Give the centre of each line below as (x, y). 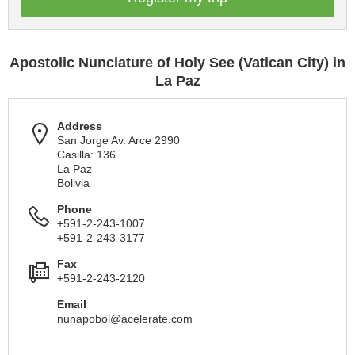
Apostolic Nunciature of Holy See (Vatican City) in (177, 63)
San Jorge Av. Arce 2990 (118, 140)
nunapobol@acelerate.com (125, 319)
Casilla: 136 (86, 155)
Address (80, 126)
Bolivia (73, 183)
